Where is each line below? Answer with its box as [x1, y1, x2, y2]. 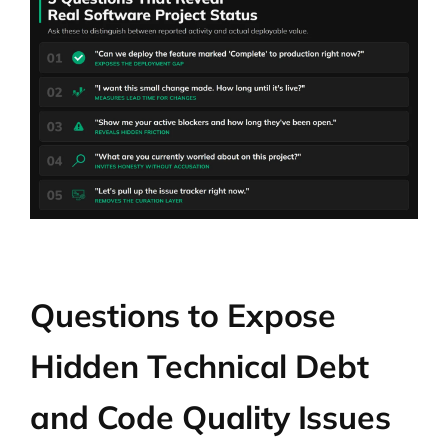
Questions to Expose [30, 295, 336, 336]
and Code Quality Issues [30, 397, 391, 438]
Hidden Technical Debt [30, 346, 369, 387]
